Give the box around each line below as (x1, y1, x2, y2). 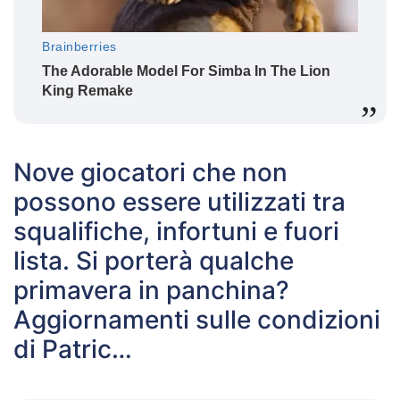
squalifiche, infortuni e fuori (13, 216, 339, 247)
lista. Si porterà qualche (13, 246, 294, 277)
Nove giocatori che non (13, 157, 287, 188)
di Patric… (13, 334, 132, 365)
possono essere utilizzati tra (13, 187, 346, 218)
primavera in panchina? (13, 275, 289, 306)
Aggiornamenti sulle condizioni (13, 304, 380, 336)
